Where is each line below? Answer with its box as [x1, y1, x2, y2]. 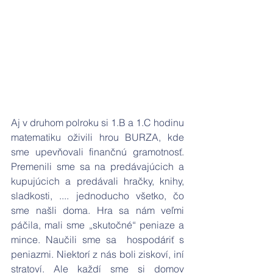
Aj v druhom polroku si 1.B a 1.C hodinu [11, 116, 184, 129]
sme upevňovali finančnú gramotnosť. [11, 146, 184, 158]
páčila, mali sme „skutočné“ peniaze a [11, 219, 184, 231]
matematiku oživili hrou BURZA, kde [11, 131, 184, 143]
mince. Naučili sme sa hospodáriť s [11, 233, 184, 246]
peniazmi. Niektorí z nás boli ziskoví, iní [11, 248, 184, 260]
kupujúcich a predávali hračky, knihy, [11, 175, 184, 187]
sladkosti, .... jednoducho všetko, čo [11, 190, 184, 202]
